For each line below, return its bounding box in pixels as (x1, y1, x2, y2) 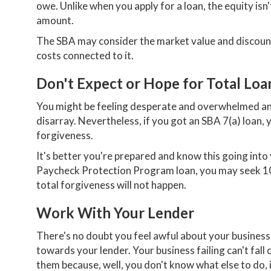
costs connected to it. (36, 48, 134, 62)
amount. (36, 13, 74, 27)
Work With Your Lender (36, 203, 194, 221)
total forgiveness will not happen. (36, 178, 186, 191)
